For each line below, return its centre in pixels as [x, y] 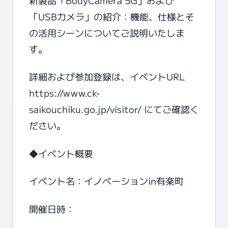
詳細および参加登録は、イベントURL [107, 76]
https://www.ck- [65, 93]
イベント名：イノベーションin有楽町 [106, 181]
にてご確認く [170, 109]
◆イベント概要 [61, 153]
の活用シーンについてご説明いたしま [107, 32]
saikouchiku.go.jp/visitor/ [85, 109]
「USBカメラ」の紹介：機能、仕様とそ [112, 16]
